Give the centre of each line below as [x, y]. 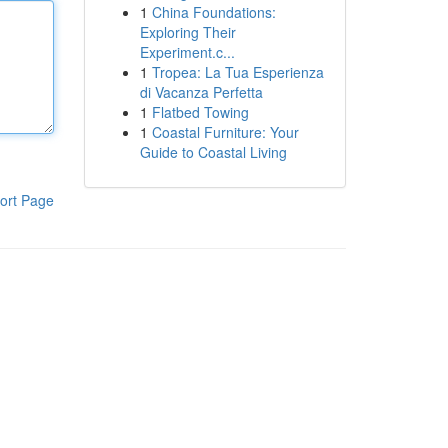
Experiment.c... [187, 52]
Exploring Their [187, 32]
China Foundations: [213, 12]
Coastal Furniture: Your [225, 132]
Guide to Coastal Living [213, 152]
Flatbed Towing [200, 112]
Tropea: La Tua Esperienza [237, 72]
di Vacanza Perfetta [201, 92]
